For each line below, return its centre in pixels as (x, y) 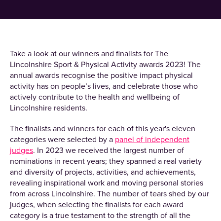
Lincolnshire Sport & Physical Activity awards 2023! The (105, 64)
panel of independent (152, 139)
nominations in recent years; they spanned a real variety (106, 161)
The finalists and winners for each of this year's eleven (103, 129)
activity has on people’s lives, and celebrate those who (104, 86)
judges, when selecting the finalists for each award (97, 204)
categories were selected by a (62, 139)
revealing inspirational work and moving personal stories (107, 183)
